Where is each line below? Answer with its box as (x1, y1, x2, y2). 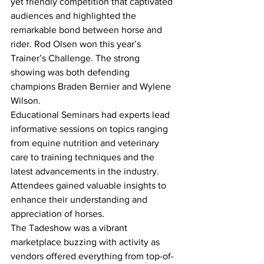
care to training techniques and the (11, 151, 157, 162)
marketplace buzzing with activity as (11, 236, 162, 247)
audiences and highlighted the (11, 10, 138, 21)
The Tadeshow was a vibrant (11, 222, 130, 233)
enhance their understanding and (11, 194, 150, 204)
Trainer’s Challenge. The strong (11, 52, 142, 63)
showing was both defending (11, 67, 132, 77)
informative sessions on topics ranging (11, 123, 170, 134)
